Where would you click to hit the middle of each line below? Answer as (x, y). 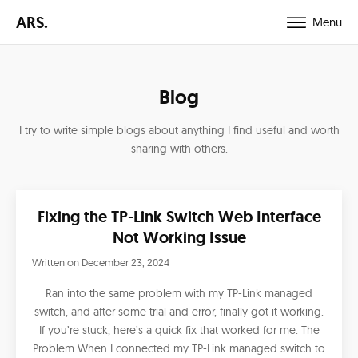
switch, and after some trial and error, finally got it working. (179, 312)
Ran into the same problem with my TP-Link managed (179, 293)
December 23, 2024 (125, 262)
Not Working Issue (179, 237)
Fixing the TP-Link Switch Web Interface (179, 217)
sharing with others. (179, 149)
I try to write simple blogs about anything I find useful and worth (179, 130)
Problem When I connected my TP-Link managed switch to (179, 348)
